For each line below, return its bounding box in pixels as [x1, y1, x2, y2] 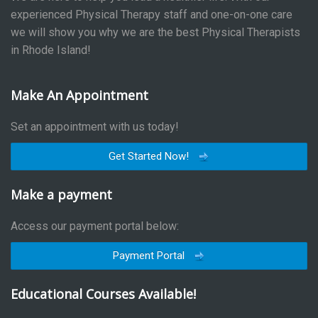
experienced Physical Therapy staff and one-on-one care [11, 8, 292, 22]
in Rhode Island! [11, 43, 91, 57]
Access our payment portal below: [11, 219, 179, 234]
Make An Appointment [11, 87, 148, 104]
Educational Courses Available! [11, 285, 196, 303]
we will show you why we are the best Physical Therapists [11, 26, 300, 40]
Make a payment [11, 186, 112, 204]
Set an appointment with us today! [11, 120, 179, 134]
